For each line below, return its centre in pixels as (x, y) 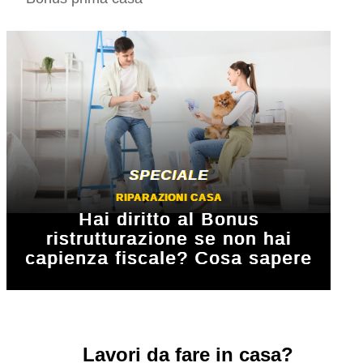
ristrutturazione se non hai (169, 239)
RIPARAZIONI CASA (169, 198)
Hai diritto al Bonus (169, 220)
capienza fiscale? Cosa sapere (169, 258)
